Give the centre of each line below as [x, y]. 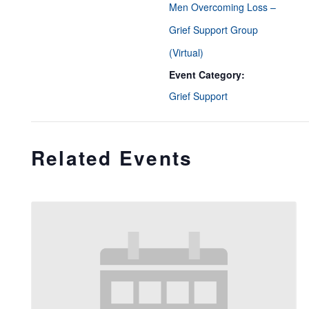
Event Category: [207, 74]
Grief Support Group [213, 30]
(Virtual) [186, 52]
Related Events [112, 158]
